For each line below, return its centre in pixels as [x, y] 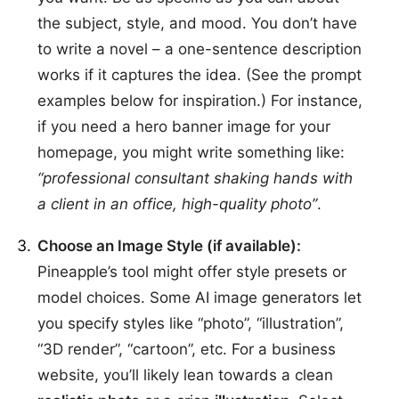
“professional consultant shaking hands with [195, 178]
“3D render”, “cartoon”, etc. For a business [186, 350]
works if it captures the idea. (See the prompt [199, 74]
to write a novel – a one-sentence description [199, 49]
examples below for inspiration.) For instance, [199, 100]
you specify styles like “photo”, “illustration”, [190, 324]
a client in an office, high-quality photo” [177, 204]
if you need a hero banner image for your [183, 126]
